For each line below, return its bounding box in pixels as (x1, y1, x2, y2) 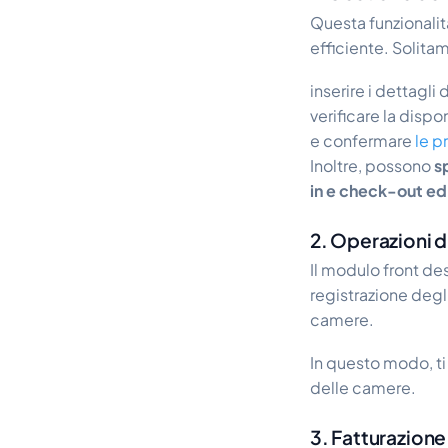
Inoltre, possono (310, 154, 434, 176)
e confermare (310, 129, 415, 151)
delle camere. (310, 376, 416, 398)
